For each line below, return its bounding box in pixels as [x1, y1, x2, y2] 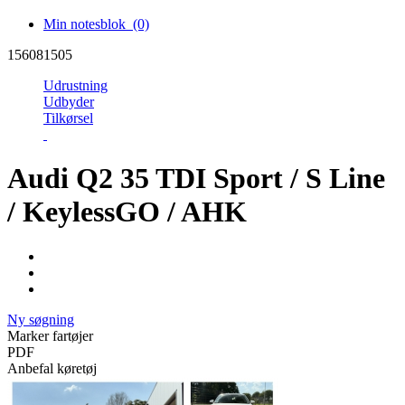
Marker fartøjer [7, 327, 93, 344]
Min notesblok [43, 15, 133, 32]
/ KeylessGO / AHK [7, 195, 247, 229]
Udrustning [43, 77, 108, 93]
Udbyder [43, 93, 94, 109]
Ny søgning [7, 311, 74, 327]
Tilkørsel [43, 109, 93, 126]
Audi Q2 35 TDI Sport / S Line [7, 162, 385, 195]
